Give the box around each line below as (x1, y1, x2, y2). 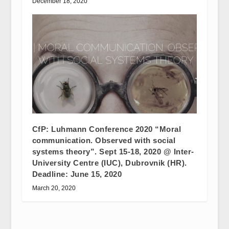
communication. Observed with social (32, 135, 176, 145)
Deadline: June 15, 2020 (32, 169, 122, 178)
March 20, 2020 (32, 184, 76, 192)
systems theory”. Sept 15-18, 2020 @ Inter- (32, 147, 194, 156)
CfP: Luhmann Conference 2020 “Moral (32, 124, 181, 133)
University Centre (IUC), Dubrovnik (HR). (32, 158, 187, 167)
